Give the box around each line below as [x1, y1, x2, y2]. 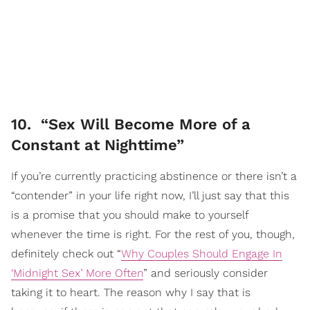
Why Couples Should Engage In [121, 246, 282, 260]
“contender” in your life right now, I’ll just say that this [11, 188, 289, 202]
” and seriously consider [143, 266, 268, 280]
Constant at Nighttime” [11, 136, 184, 154]
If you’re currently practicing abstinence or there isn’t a [11, 169, 297, 183]
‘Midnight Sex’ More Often [11, 266, 143, 280]
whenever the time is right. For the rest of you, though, [11, 227, 295, 241]
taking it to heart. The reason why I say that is [11, 285, 250, 299]
